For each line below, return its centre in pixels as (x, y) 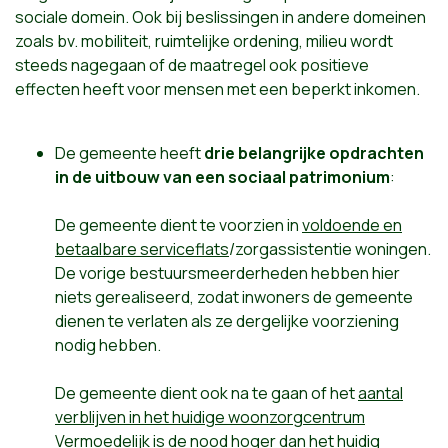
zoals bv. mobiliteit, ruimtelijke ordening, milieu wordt (204, 41)
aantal (380, 393)
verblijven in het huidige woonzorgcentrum (210, 417)
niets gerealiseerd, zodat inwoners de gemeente (234, 297)
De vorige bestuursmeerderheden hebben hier (227, 273)
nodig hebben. (108, 345)
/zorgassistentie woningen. (330, 249)
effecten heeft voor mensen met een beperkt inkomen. (217, 89)
